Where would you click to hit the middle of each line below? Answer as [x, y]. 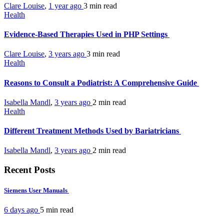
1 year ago [66, 5]
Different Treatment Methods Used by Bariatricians [92, 131]
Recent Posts [29, 170]
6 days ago [22, 210]
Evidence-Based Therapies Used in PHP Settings [87, 34]
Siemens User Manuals [36, 190]
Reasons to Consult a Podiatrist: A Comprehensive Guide [101, 82]
